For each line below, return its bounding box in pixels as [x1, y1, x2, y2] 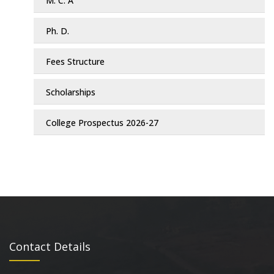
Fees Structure [46, 56, 105, 68]
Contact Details [9, 239, 91, 254]
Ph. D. [46, 25, 69, 37]
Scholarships [46, 86, 95, 98]
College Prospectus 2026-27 [46, 117, 158, 129]
